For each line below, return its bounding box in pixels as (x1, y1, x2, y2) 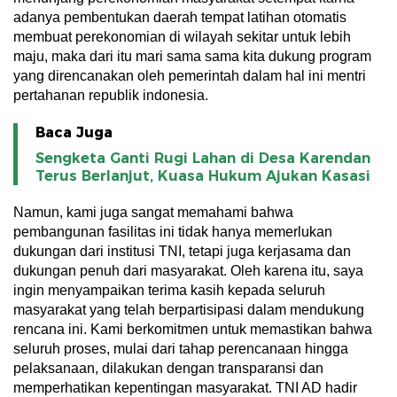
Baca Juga (35, 124, 113, 141)
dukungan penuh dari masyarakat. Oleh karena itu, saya (13, 263, 363, 278)
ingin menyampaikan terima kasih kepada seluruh (13, 283, 325, 298)
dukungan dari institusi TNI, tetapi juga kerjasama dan (13, 244, 351, 259)
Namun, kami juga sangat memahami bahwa (13, 205, 293, 220)
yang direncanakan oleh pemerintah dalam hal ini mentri (13, 68, 366, 83)
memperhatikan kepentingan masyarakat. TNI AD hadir (13, 380, 357, 395)
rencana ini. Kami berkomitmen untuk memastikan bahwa (13, 322, 372, 337)
